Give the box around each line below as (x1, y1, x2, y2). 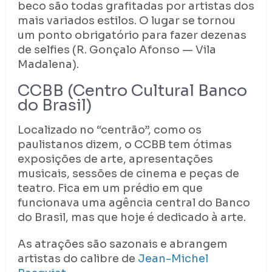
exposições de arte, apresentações (17, 152, 213, 166)
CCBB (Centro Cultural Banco (17, 81, 247, 101)
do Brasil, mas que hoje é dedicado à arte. (17, 211, 246, 225)
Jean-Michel (137, 252, 208, 266)
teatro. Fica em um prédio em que (17, 182, 203, 195)
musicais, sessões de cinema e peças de (17, 167, 239, 181)
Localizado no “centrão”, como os (17, 123, 202, 137)
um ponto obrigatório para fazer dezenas (17, 29, 246, 42)
